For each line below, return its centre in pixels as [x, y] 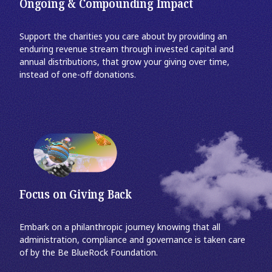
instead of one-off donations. [78, 75]
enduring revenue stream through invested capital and [127, 49]
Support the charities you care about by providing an [123, 37]
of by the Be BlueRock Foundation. [89, 253]
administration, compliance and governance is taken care [132, 240]
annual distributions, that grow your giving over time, [124, 62]
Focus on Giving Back [76, 195]
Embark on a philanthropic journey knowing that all [120, 227]
